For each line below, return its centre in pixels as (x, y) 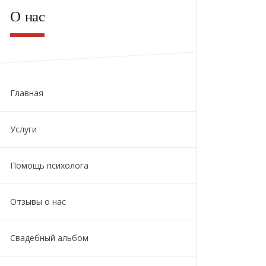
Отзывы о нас (38, 202)
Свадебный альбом (49, 238)
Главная (27, 93)
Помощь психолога (49, 165)
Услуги (23, 129)
